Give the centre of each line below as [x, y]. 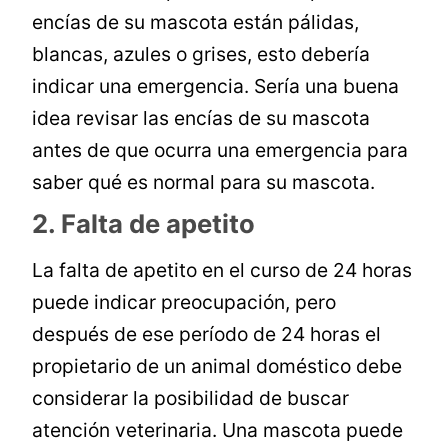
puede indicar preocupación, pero [184, 302]
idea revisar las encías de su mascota [201, 118]
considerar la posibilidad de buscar [191, 398]
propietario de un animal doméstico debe [217, 366]
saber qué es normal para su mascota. [204, 182]
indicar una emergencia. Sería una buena [216, 86]
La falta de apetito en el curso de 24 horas [222, 270]
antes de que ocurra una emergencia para [220, 150]
